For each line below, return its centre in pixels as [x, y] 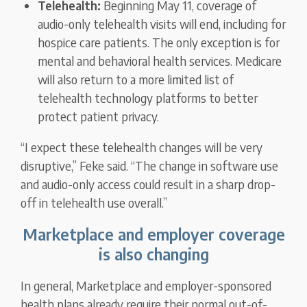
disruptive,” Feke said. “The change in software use [150, 166]
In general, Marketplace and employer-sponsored [146, 286]
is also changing [153, 254]
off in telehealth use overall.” [94, 203]
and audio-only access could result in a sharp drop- [148, 184]
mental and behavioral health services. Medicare [160, 61]
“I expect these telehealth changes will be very [142, 147]
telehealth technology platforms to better [148, 98]
